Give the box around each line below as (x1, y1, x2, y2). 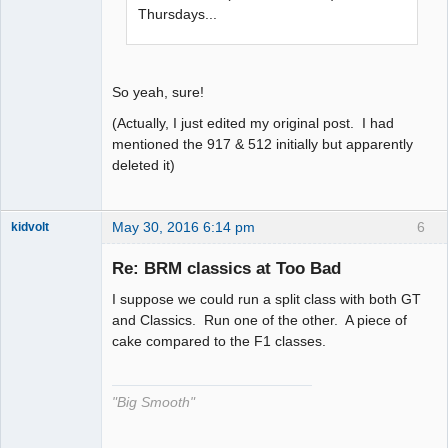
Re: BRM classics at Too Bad (112, 258, 341, 279)
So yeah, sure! (112, 83, 204, 100)
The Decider (11, 312, 78, 327)
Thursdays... (138, 5, 218, 22)
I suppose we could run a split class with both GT (112, 291, 421, 308)
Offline (26, 333, 65, 349)
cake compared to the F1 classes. (112, 333, 326, 350)
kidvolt (11, 220, 49, 233)
